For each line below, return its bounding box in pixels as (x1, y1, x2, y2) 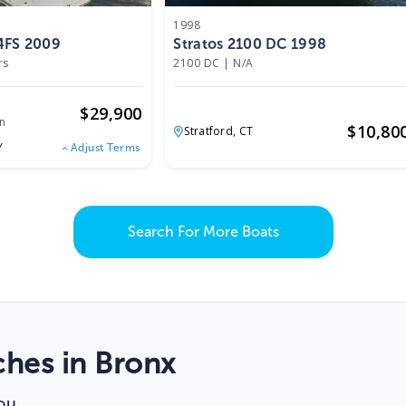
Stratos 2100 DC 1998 (173, 35, 327, 53)
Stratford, (184, 123, 239, 140)
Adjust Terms (70, 140, 140, 154)
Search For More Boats (127, 223, 279, 241)
